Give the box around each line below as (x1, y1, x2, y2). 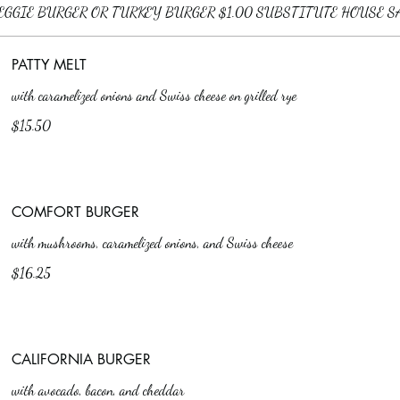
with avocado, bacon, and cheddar (12, 381, 186, 398)
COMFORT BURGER (12, 203, 140, 221)
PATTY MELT (12, 55, 87, 74)
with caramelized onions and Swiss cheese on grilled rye (12, 87, 297, 104)
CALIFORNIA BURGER (12, 350, 152, 369)
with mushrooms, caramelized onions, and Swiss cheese (12, 234, 294, 251)
